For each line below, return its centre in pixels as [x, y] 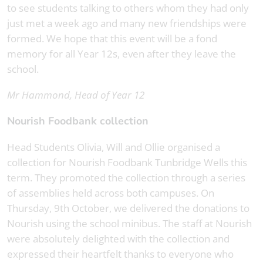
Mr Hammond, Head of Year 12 [76, 95]
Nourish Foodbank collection [82, 121]
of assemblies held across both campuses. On [111, 193]
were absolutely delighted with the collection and [118, 239]
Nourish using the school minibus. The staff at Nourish [129, 224]
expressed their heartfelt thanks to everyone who [120, 254]
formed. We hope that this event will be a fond [112, 39]
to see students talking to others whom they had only [128, 8]
